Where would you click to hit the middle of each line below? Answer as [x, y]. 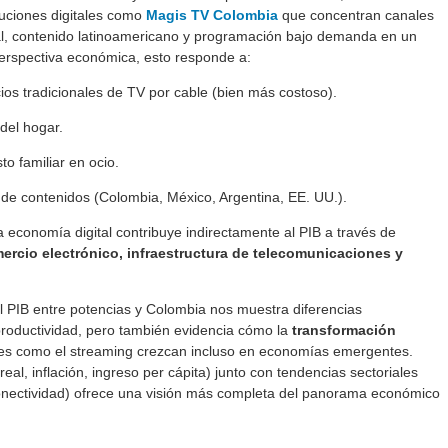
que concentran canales [356, 15]
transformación [344, 330]
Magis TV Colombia [212, 15]
